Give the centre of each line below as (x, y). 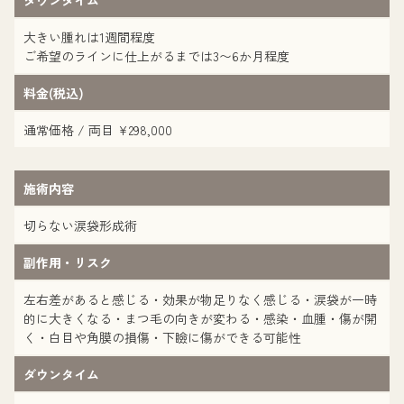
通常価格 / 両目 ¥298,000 (98, 130)
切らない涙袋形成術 (80, 225)
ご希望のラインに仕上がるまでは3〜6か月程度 (156, 56)
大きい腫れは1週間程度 (89, 37)
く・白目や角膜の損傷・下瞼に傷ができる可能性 (162, 337)
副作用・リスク (68, 262)
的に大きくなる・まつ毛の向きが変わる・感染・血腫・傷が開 (200, 318)
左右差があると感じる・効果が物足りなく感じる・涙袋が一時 (200, 299)
